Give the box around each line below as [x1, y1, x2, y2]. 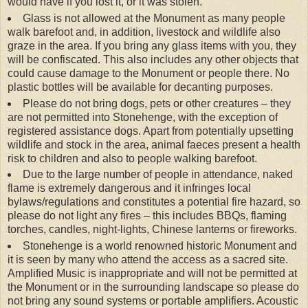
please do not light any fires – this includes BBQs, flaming [8, 210, 287, 222]
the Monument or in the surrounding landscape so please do [8, 281, 299, 294]
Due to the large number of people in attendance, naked [22, 168, 293, 181]
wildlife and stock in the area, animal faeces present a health [8, 138, 300, 151]
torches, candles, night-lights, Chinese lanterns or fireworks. [8, 223, 297, 236]
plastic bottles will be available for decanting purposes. [8, 80, 273, 93]
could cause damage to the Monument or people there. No [8, 67, 289, 79]
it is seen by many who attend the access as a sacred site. [8, 254, 288, 266]
